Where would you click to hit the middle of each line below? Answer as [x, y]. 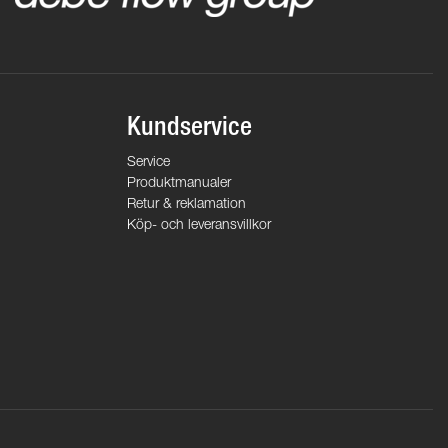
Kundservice [189, 129]
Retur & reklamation [186, 205]
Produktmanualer [179, 184]
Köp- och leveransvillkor [199, 226]
